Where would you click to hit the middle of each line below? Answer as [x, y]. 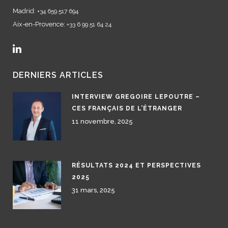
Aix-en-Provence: [40, 24]
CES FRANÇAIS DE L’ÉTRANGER [127, 108]
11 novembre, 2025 [102, 121]
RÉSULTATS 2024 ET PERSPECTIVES [136, 165]
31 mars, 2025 [93, 190]
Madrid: [25, 11]
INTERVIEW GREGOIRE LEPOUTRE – [136, 97]
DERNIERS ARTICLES [58, 75]
